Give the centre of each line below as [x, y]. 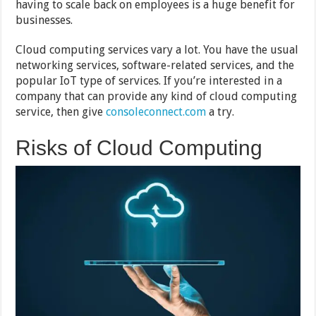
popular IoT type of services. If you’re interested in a [149, 80]
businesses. [44, 20]
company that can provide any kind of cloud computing [157, 96]
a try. [220, 111]
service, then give [61, 111]
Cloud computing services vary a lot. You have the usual [157, 49]
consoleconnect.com [156, 111]
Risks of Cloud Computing [139, 147]
